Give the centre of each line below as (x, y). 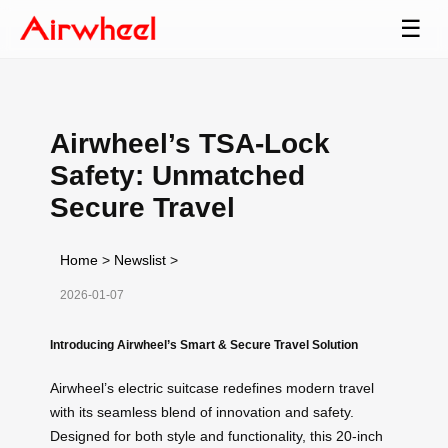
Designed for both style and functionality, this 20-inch (216, 435)
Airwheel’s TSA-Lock (190, 143)
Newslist (140, 259)
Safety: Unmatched (177, 175)
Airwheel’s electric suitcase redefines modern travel (212, 387)
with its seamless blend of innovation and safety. (202, 411)
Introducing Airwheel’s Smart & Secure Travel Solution (204, 344)
